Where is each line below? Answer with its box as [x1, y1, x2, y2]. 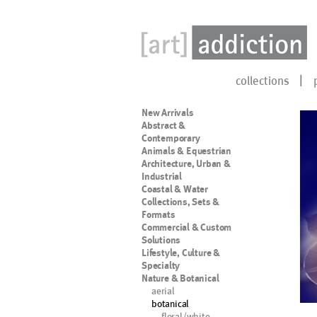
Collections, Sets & [142, 196, 220, 207]
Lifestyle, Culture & [142, 247, 221, 258]
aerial [151, 284, 175, 296]
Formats [142, 209, 175, 220]
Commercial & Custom [142, 221, 232, 233]
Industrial [142, 171, 182, 182]
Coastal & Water [142, 183, 208, 195]
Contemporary [142, 132, 200, 144]
